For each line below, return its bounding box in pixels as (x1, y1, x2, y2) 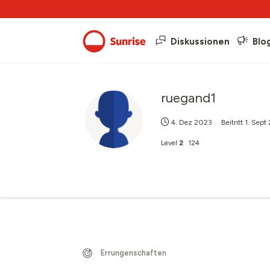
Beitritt (221, 118, 245, 127)
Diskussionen (171, 36, 230, 47)
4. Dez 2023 (171, 118, 212, 127)
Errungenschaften (101, 248, 166, 257)
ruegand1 (161, 90, 216, 106)
